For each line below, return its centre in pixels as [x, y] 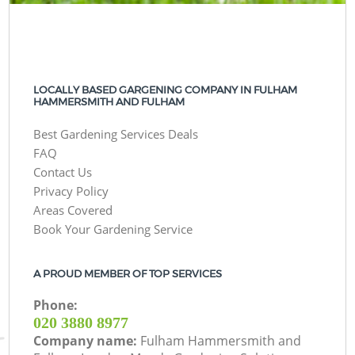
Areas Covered [73, 210]
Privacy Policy [71, 191]
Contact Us [63, 172]
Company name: [87, 341]
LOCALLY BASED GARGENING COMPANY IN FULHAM [166, 90]
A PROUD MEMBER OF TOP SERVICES [128, 273]
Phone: [56, 305]
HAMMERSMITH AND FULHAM [109, 101]
